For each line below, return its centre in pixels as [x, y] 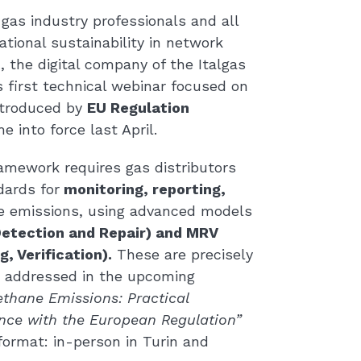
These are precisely [182, 254]
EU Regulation [138, 107]
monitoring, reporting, [142, 189]
